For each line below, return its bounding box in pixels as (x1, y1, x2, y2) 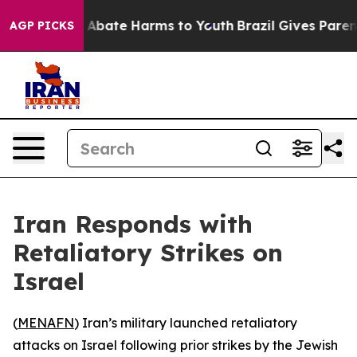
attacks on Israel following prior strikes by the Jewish (13, 337, 338, 353)
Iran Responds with (13, 209, 253, 239)
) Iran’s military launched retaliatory (74, 315, 297, 331)
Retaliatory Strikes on (13, 237, 283, 268)
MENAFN (18, 315, 74, 331)
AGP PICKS (10, 18, 74, 33)
